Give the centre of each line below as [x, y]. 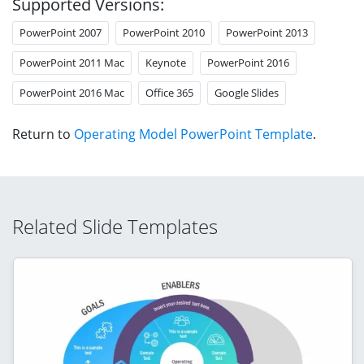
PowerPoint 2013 [267, 32]
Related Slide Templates [115, 226]
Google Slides [247, 92]
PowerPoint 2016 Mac [72, 92]
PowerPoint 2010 [164, 32]
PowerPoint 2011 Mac [72, 62]
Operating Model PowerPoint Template [193, 134]
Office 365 [169, 92]
